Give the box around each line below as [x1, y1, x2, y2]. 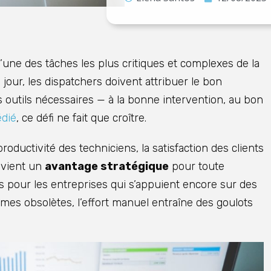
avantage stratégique [45, 160, 169, 174]
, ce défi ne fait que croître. [16, 111, 146, 125]
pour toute [169, 160, 224, 174]
